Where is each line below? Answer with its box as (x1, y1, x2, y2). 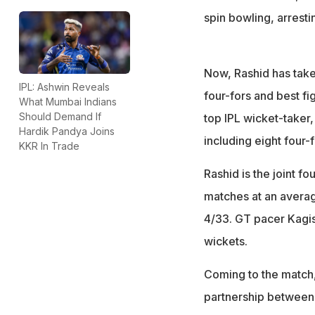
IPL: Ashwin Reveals (19, 80, 110, 93)
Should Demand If (19, 110, 101, 122)
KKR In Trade (19, 139, 79, 152)
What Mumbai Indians (19, 95, 117, 108)
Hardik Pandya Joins (19, 124, 115, 137)
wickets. (203, 233, 247, 248)
